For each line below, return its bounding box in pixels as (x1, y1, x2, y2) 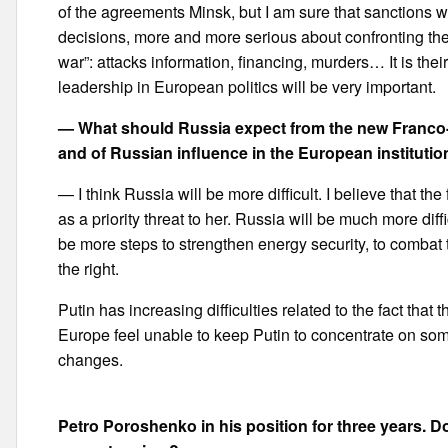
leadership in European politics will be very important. (58, 74, 437, 98)
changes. (58, 347, 124, 371)
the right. (58, 256, 120, 280)
